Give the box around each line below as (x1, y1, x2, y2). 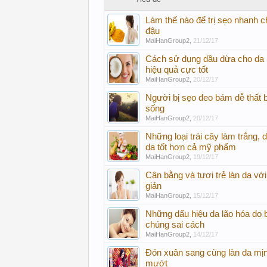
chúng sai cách (145, 220, 204, 229)
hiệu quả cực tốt (145, 65, 208, 74)
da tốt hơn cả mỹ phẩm (145, 142, 236, 152)
